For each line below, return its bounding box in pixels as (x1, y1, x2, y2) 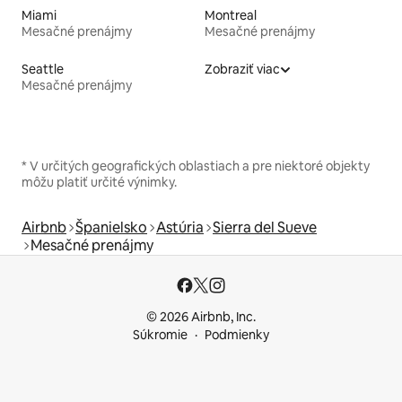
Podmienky (205, 327, 269, 344)
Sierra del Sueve (213, 218, 317, 238)
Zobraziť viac (205, 61, 280, 78)
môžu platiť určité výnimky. (22, 174, 177, 191)
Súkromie (133, 327, 188, 344)
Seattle (22, 61, 64, 78)
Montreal (205, 7, 257, 24)
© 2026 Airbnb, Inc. (146, 309, 256, 326)
